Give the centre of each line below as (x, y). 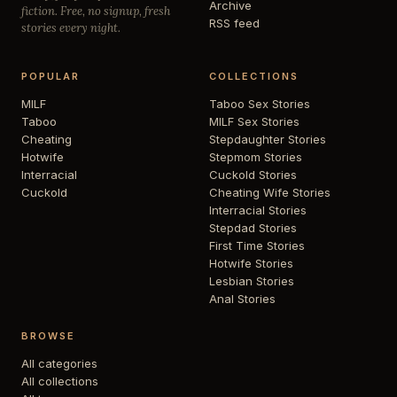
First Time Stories (257, 245)
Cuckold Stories (253, 174)
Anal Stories (242, 298)
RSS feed (234, 23)
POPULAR (51, 76)
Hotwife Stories (251, 263)
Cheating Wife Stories (270, 192)
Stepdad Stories (253, 227)
